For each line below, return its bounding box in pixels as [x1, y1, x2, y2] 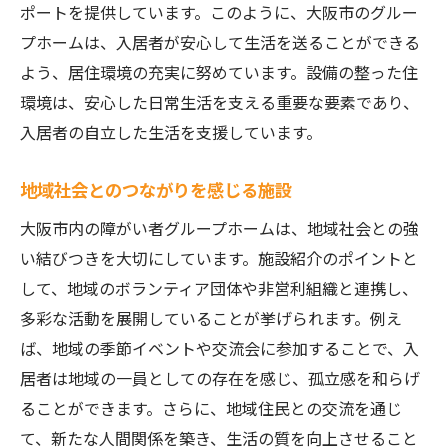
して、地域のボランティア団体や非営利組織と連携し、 [20, 276, 418, 300]
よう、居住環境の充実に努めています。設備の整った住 [20, 60, 418, 84]
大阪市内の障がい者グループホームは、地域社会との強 [20, 216, 419, 240]
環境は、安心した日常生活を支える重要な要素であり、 [20, 90, 419, 114]
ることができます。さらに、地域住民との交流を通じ [20, 396, 402, 420]
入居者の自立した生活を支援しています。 [20, 120, 322, 144]
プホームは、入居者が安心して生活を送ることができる [20, 30, 420, 54]
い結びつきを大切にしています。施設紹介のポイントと [20, 246, 418, 270]
